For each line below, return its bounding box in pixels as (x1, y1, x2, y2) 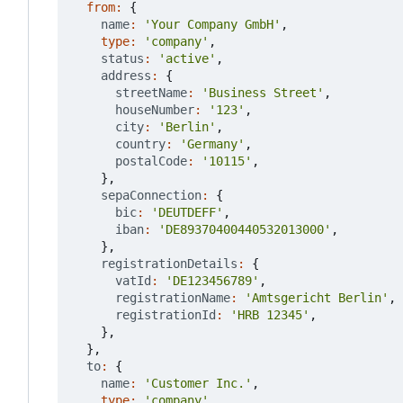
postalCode (115, 154, 187, 169)
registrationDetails (101, 256, 237, 272)
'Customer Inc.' (144, 376, 252, 391)
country (115, 137, 166, 152)
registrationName (115, 291, 230, 306)
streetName (115, 85, 187, 101)
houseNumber (115, 103, 194, 118)
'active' (158, 51, 216, 67)
